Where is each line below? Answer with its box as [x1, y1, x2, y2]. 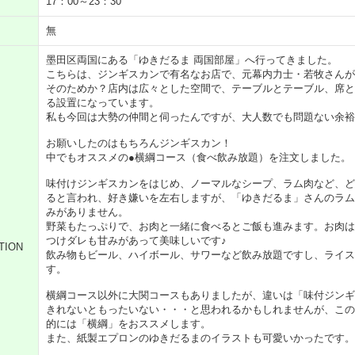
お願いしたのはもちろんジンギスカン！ [46, 137, 231, 149]
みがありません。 [46, 206, 128, 218]
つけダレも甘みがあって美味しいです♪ [46, 235, 227, 246]
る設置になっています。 [46, 97, 159, 109]
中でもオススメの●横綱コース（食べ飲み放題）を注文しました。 [46, 151, 351, 163]
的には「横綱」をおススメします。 [46, 318, 211, 330]
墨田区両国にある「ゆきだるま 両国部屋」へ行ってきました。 [46, 54, 338, 66]
